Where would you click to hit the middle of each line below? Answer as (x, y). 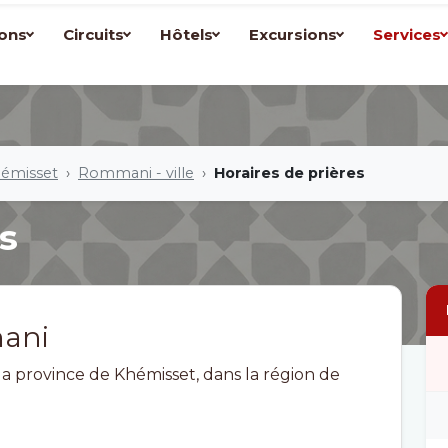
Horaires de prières (289, 173)
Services (407, 34)
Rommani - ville (136, 173)
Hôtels (186, 34)
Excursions (293, 34)
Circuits (93, 34)
